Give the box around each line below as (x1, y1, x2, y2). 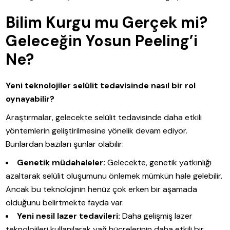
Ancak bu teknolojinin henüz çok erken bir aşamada (6, 184, 198, 195)
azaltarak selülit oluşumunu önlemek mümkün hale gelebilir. (6, 170, 223, 182)
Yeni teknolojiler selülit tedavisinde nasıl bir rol (6, 80, 196, 91)
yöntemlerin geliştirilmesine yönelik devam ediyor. (6, 125, 188, 137)
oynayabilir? (6, 93, 55, 105)
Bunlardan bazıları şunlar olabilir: (6, 139, 124, 150)
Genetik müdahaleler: (17, 157, 106, 168)
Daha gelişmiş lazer (120, 210, 193, 222)
